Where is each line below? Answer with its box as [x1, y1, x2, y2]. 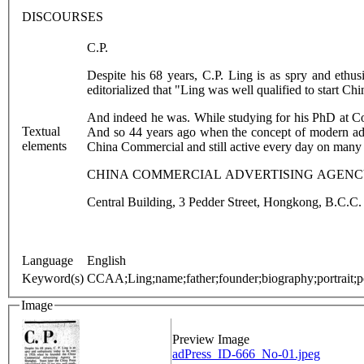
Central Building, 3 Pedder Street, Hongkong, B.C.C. [87, 194, 362, 209]
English [87, 253, 126, 267]
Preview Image [172, 332, 249, 347]
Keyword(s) [22, 271, 84, 285]
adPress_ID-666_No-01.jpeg [172, 347, 320, 362]
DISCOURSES [22, 9, 103, 24]
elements [22, 138, 67, 153]
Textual [22, 123, 60, 138]
